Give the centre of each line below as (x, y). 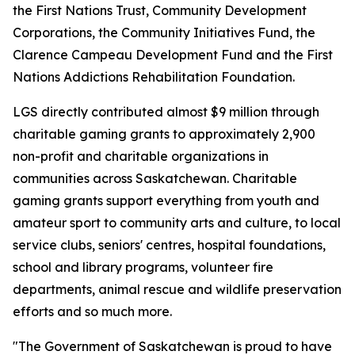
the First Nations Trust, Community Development (160, 10)
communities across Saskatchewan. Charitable (155, 178)
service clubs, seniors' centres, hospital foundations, (169, 245)
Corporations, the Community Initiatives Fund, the (164, 32)
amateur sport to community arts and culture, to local (177, 223)
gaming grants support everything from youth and (166, 200)
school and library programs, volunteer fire (143, 267)
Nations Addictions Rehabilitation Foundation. (154, 77)
